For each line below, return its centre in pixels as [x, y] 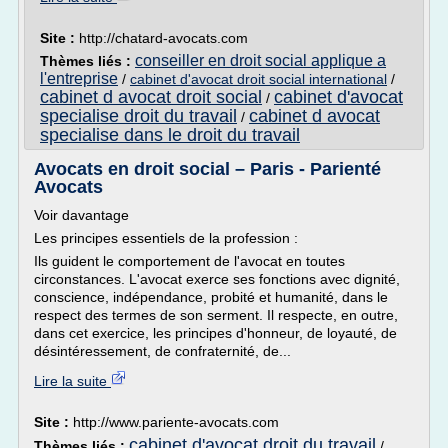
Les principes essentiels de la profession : [166, 238]
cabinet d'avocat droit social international [258, 79]
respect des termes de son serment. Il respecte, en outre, [216, 315]
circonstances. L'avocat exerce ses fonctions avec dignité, [217, 279]
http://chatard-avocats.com [163, 38]
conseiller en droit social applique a [260, 60]
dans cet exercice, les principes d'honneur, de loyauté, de [215, 333]
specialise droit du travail [138, 116]
